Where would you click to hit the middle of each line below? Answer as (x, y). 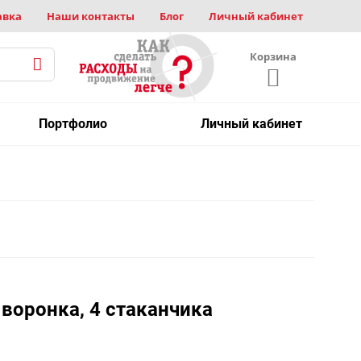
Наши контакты (91, 16)
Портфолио (73, 124)
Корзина (274, 56)
